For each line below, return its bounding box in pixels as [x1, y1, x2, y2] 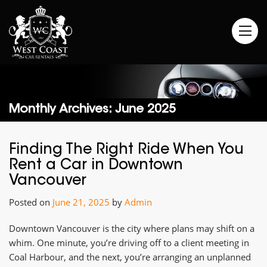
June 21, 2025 [52, 196, 110, 209]
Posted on [9, 196, 52, 209]
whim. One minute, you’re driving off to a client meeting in [9, 237, 249, 249]
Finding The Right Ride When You [9, 143, 244, 158]
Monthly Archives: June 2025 [9, 104, 176, 116]
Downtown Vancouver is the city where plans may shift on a [9, 222, 254, 235]
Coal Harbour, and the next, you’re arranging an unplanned [9, 251, 251, 263]
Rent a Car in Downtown [9, 159, 183, 173]
